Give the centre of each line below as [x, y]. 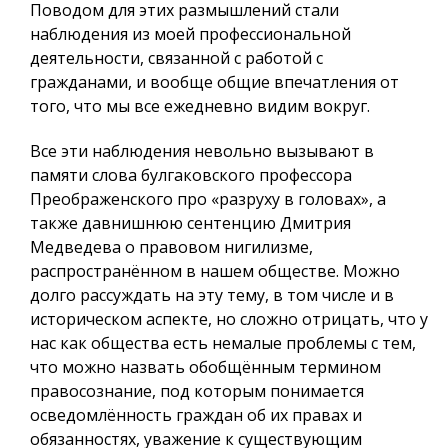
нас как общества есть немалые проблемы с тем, [223, 343]
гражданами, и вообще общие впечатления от [214, 82]
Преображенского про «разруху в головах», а [208, 199]
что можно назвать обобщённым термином [205, 367]
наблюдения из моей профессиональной [190, 34]
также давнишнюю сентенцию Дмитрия [190, 223]
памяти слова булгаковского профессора [191, 175]
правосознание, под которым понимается [197, 391]
